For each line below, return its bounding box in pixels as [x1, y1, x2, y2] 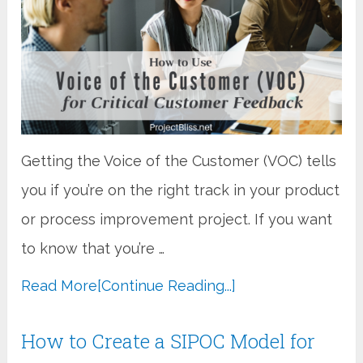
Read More [21, 276, 98, 294]
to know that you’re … [21, 239, 165, 257]
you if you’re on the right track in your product [21, 181, 340, 199]
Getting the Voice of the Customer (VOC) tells [21, 152, 337, 169]
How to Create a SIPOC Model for [21, 327, 316, 354]
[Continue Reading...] [97, 276, 237, 294]
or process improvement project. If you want [21, 210, 333, 228]
